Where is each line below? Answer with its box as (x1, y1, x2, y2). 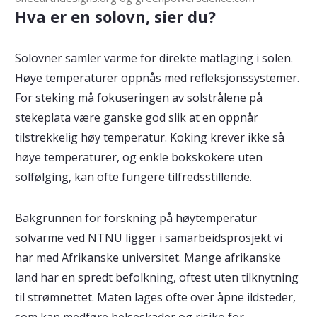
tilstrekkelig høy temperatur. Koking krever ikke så (14, 129, 284, 145)
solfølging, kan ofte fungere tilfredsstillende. (14, 168, 252, 185)
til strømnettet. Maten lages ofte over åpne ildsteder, (14, 289, 296, 305)
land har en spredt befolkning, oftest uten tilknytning (14, 269, 299, 285)
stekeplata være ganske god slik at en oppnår (14, 109, 258, 125)
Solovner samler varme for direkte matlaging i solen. (14, 50, 293, 66)
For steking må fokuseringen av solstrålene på (14, 89, 263, 105)
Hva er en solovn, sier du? (14, 5, 216, 27)
